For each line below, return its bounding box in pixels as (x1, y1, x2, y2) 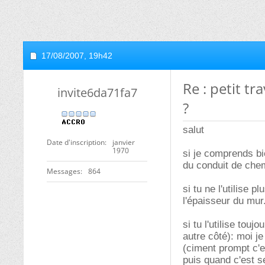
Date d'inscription (47, 137, 105, 147)
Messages (47, 166, 80, 176)
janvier (112, 137, 135, 147)
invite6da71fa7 (57, 85, 137, 101)
